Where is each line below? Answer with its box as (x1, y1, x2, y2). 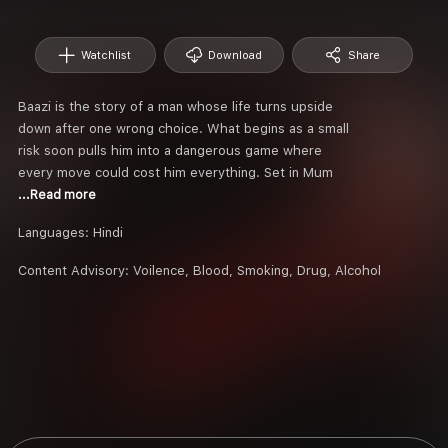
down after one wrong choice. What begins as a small (18, 120, 349, 136)
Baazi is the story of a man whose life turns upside (18, 98, 333, 114)
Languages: (18, 224, 93, 240)
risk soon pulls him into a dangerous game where (18, 142, 322, 158)
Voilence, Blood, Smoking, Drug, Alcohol (133, 262, 381, 278)
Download (207, 48, 262, 62)
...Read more (18, 187, 96, 202)
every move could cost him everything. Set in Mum (18, 164, 333, 180)
